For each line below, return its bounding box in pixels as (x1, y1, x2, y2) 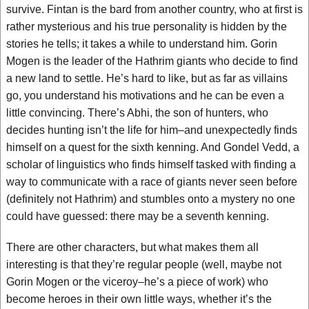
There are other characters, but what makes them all (6, 241, 259, 253)
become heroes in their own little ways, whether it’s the (6, 293, 272, 305)
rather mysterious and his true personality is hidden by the (6, 21, 287, 32)
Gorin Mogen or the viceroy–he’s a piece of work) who (6, 276, 268, 288)
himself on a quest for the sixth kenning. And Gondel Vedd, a (6, 141, 299, 153)
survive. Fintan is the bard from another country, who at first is (6, 3, 303, 15)
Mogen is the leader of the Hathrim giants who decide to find (6, 55, 298, 67)
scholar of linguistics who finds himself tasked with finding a (6, 159, 296, 170)
